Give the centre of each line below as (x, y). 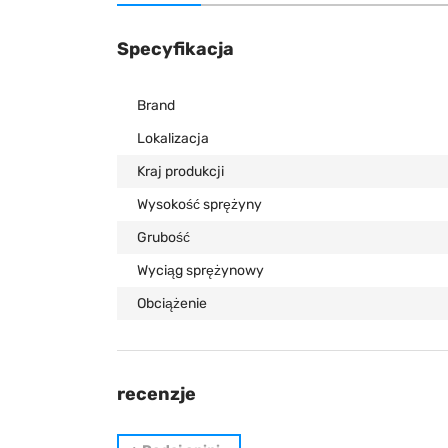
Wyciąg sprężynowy (200, 270)
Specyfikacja (175, 49)
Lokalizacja (173, 138)
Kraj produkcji (180, 171)
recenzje (156, 394)
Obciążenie (172, 303)
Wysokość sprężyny (199, 204)
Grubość (163, 237)
